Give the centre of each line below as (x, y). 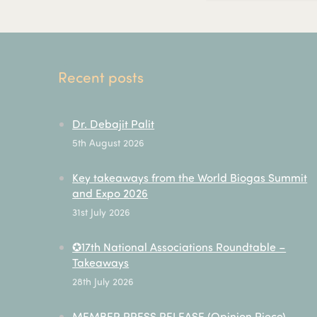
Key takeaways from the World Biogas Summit (190, 177)
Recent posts (101, 76)
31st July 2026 (102, 212)
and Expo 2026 (110, 192)
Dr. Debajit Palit (114, 123)
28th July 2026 (103, 281)
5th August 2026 (109, 142)
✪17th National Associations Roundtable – (179, 246)
